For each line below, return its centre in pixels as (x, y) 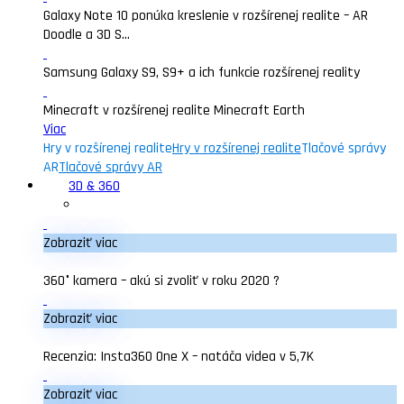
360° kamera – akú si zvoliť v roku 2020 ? (161, 281)
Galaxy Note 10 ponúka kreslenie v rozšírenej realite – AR (206, 16)
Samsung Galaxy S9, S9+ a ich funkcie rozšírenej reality (202, 73)
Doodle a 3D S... (87, 35)
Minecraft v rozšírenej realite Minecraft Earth (174, 110)
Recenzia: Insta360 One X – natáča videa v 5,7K (179, 357)
